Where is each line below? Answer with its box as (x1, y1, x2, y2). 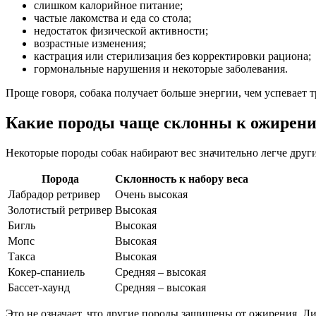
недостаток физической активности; (34, 25, 208, 37)
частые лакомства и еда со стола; (34, 12, 191, 25)
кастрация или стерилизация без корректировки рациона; (34, 50, 311, 63)
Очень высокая (115, 188, 188, 201)
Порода (41, 173, 79, 186)
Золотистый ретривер (8, 204, 112, 217)
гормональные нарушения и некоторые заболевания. (34, 63, 288, 75)
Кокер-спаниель (8, 266, 85, 279)
